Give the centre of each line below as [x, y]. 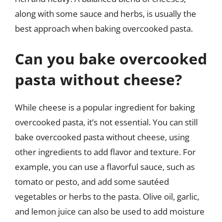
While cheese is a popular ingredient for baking [105, 107]
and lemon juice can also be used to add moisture [110, 211]
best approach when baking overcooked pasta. [104, 28]
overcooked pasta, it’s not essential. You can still [106, 122]
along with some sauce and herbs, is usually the [106, 13]
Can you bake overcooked [111, 59]
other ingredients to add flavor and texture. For [105, 152]
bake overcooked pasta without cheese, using [102, 137]
